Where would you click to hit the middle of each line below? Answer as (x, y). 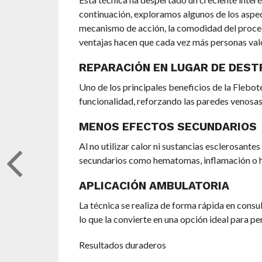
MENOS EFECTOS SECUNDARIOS (168, 127)
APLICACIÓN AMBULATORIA (154, 186)
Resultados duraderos (122, 245)
